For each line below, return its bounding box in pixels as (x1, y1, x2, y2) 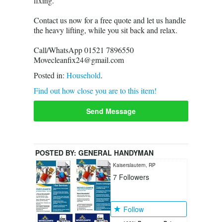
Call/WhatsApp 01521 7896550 (34, 44, 134, 55)
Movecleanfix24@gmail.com (34, 54, 124, 65)
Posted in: (34, 69, 66, 80)
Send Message (86, 106, 136, 116)
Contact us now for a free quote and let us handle (34, 14, 186, 25)
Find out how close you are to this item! (34, 85, 157, 96)
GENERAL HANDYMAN (78, 147, 154, 158)
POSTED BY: (35, 147, 78, 158)
